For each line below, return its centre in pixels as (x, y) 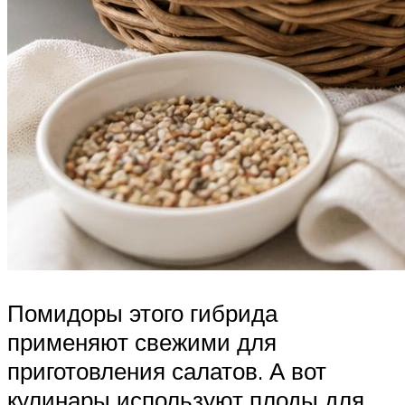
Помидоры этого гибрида (142, 313)
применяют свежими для (142, 342)
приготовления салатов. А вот (167, 371)
